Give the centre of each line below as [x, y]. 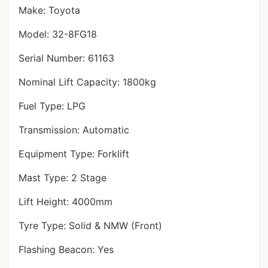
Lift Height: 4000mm [66, 202]
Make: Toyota [49, 10]
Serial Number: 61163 [66, 58]
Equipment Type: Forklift [74, 154]
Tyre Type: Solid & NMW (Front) [90, 226]
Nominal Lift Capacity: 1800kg [87, 82]
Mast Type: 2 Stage [63, 178]
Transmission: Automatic [74, 130]
